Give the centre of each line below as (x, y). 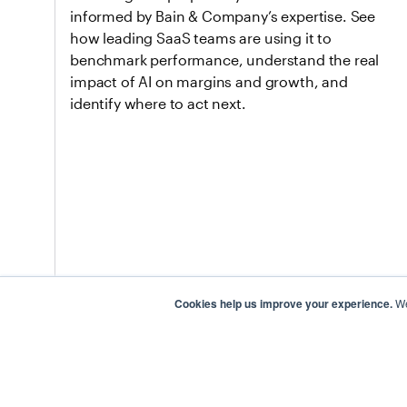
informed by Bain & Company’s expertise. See (223, 16)
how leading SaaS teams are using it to (201, 38)
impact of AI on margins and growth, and (209, 81)
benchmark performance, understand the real (225, 60)
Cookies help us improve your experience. (283, 303)
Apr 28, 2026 (109, 356)
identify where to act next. (158, 103)
